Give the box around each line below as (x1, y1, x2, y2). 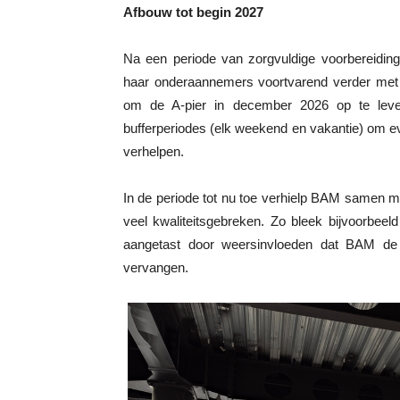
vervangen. (123, 259, 188, 275)
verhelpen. (123, 143, 184, 159)
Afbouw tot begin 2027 (123, 4, 263, 20)
